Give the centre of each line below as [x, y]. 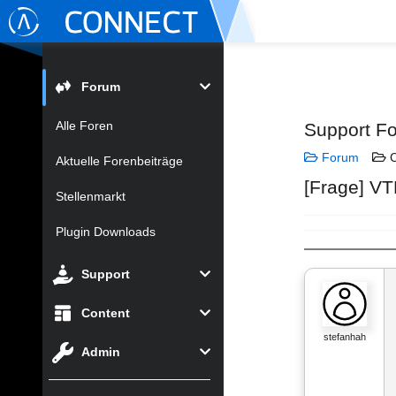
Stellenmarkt [91, 196]
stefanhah [344, 337]
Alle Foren [84, 126]
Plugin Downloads [106, 232]
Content [106, 313]
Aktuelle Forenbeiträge [119, 161]
